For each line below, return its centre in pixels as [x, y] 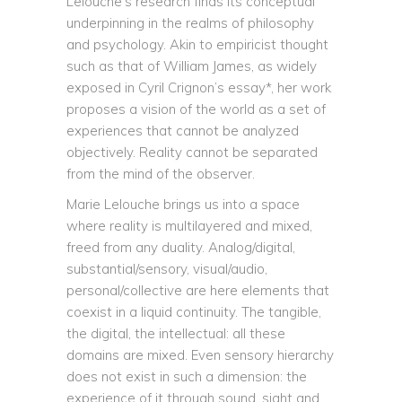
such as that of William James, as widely [192, 66]
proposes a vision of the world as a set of [196, 109]
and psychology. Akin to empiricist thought [197, 44]
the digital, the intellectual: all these [176, 333]
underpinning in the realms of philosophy [190, 23]
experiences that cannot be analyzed [183, 131]
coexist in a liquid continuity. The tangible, [194, 312]
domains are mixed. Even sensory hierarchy [200, 355]
